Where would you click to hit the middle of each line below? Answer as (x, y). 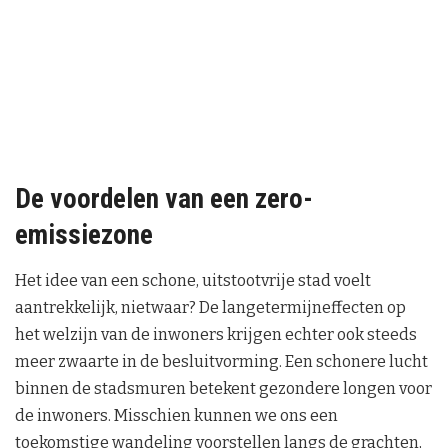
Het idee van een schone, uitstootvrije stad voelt (193, 280)
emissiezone (84, 235)
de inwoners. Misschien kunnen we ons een (176, 415)
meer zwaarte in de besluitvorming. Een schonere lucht (221, 361)
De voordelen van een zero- (164, 199)
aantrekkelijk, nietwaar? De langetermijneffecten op (210, 307)
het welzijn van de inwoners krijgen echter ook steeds (216, 334)
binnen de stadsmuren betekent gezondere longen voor (223, 388)
